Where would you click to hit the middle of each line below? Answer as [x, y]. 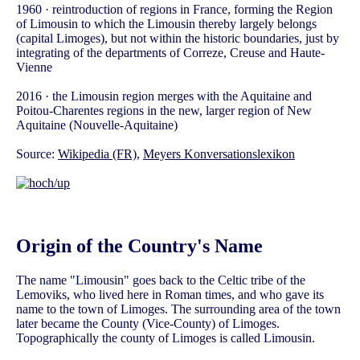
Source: [37, 154]
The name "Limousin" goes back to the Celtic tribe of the [161, 280]
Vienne [34, 67]
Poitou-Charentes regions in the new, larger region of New [164, 111]
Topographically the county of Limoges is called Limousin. [166, 338]
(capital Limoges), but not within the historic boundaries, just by [178, 39]
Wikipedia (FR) [97, 154]
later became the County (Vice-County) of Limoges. [148, 324]
